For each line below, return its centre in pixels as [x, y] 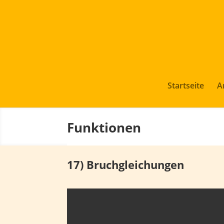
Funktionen [104, 127]
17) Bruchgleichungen [126, 165]
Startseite [185, 85]
